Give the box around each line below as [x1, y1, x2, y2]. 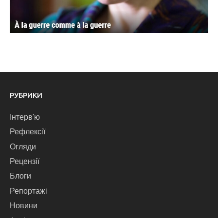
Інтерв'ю [10, 112, 40, 121]
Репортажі [10, 186, 47, 195]
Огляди [10, 142, 36, 151]
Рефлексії [10, 127, 45, 136]
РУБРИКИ [10, 91, 42, 99]
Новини [10, 201, 37, 210]
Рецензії [10, 157, 39, 166]
